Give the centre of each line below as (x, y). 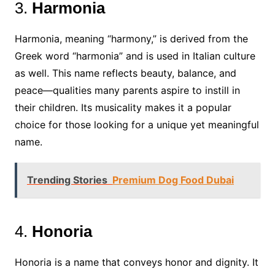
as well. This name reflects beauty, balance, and (125, 73)
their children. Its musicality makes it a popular (123, 107)
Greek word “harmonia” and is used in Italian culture (135, 56)
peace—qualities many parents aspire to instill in (127, 90)
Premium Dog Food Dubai (173, 180)
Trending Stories (67, 180)
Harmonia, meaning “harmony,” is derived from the (131, 39)
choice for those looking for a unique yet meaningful (137, 125)
